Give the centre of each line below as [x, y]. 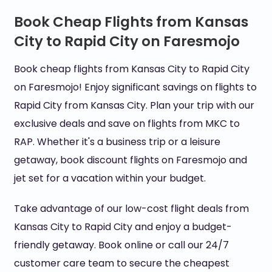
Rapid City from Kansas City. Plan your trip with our [134, 105]
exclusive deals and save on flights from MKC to [127, 124]
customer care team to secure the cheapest [121, 263]
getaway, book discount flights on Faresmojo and [130, 160]
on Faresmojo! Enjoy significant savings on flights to [135, 87]
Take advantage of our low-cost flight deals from [131, 209]
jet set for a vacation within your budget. [110, 178]
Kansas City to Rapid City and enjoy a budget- [123, 227]
